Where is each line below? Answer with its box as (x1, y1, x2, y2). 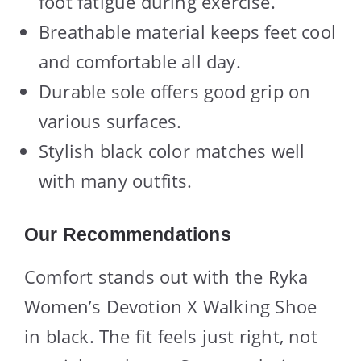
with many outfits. (39, 168, 193, 193)
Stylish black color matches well (39, 138, 305, 163)
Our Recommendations (24, 223, 231, 245)
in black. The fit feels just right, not (24, 323, 317, 348)
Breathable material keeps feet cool (39, 19, 337, 44)
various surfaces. (39, 108, 182, 133)
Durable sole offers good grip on (39, 78, 311, 103)
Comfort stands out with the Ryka (24, 263, 309, 288)
